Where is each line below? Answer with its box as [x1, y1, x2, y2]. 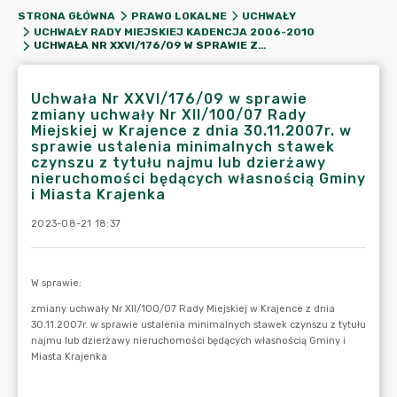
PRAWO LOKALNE [130, 10, 227, 22]
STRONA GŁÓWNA [18, 10, 115, 22]
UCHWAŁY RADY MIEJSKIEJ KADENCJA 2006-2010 [33, 26, 315, 38]
